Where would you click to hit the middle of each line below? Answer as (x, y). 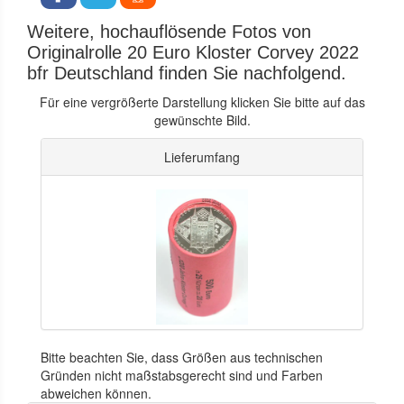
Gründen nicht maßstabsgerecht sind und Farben (182, 375)
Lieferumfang (202, 156)
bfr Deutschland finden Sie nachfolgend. (187, 73)
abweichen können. (96, 393)
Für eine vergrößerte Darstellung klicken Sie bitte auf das (202, 101)
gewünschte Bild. (202, 119)
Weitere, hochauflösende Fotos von (169, 31)
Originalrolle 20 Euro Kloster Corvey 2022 (193, 52)
